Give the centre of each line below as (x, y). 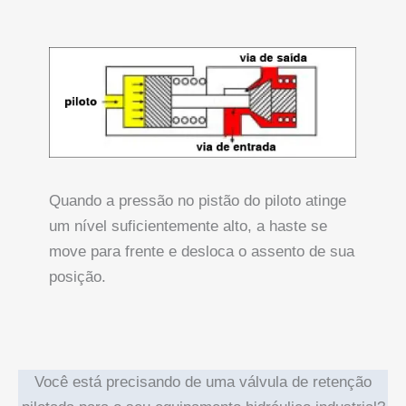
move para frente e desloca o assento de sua (202, 252)
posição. (77, 277)
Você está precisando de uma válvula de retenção (203, 382)
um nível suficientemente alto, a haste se (188, 227)
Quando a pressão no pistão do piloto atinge (198, 201)
